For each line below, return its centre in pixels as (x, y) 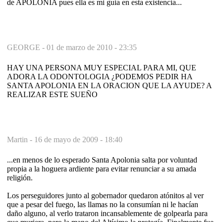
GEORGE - (27, 47)
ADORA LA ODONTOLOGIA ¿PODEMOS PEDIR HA (100, 76)
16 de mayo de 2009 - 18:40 (78, 139)
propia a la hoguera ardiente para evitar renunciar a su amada (102, 168)
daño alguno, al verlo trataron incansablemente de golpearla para (107, 213)
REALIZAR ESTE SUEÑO (52, 94)
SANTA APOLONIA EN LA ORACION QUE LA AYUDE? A (109, 85)
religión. (20, 177)
